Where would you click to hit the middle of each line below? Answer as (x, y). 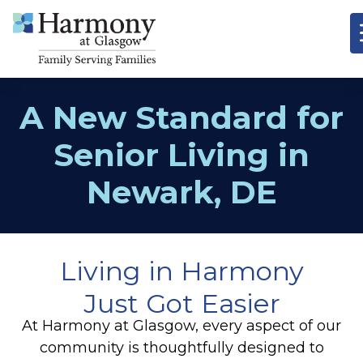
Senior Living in (181, 154)
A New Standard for (181, 117)
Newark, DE (181, 192)
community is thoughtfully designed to (181, 348)
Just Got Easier (181, 303)
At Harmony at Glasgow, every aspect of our (181, 326)
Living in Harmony (181, 271)
